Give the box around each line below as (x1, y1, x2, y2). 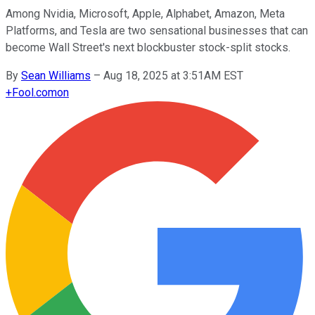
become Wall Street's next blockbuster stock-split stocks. (6, 40, 290, 54)
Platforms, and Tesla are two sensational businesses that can (6, 23, 308, 37)
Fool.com (12, 85, 57, 99)
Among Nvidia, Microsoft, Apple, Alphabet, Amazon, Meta (6, 6, 285, 20)
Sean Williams (21, 68, 91, 82)
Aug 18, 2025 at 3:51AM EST (103, 68, 243, 82)
